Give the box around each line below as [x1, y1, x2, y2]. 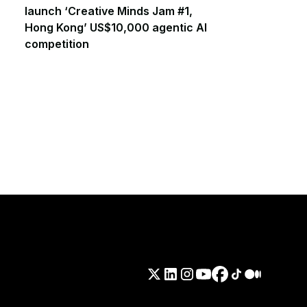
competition [25, 37, 90, 51]
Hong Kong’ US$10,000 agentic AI [25, 21, 208, 35]
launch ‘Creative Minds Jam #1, [25, 4, 193, 19]
